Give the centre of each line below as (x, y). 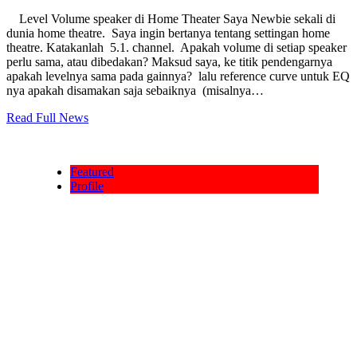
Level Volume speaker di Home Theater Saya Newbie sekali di (171, 19)
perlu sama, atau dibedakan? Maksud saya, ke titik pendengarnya (169, 62)
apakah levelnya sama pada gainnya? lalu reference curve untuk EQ (178, 76)
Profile (87, 186)
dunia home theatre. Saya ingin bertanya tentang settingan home (168, 33)
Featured (92, 172)
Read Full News (47, 118)
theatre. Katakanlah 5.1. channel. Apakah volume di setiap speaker (178, 47)
